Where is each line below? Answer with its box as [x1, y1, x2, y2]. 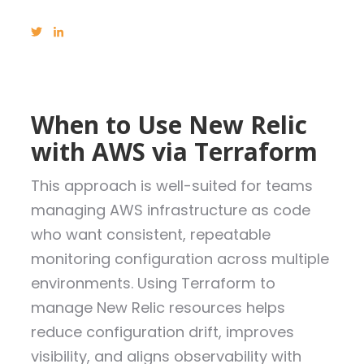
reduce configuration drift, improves [30, 321, 294, 342]
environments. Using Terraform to [30, 272, 275, 293]
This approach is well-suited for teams [30, 175, 313, 196]
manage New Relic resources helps [30, 297, 285, 318]
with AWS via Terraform [30, 135, 318, 169]
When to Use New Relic [30, 108, 307, 142]
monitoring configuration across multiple [30, 248, 329, 269]
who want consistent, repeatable [30, 223, 271, 245]
